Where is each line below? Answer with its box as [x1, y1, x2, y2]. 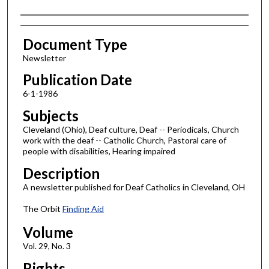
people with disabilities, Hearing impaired [22, 146, 175, 157]
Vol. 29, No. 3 [22, 240, 71, 251]
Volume [22, 223, 73, 241]
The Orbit [22, 204, 62, 214]
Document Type [22, 35, 127, 53]
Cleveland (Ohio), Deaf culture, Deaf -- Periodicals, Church [22, 124, 239, 135]
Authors [20, 17, 72, 35]
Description [22, 164, 100, 182]
